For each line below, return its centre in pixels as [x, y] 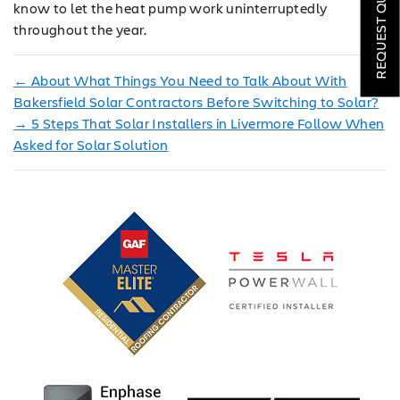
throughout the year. [80, 29]
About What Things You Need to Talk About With [189, 79]
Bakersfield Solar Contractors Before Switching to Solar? [196, 101]
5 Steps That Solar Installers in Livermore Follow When [208, 122]
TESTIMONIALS [87, 112]
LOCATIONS [87, 32]
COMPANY [87, 72]
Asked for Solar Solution [91, 144]
